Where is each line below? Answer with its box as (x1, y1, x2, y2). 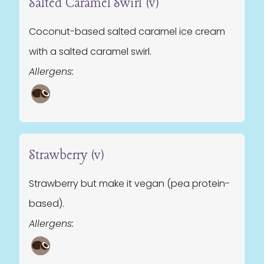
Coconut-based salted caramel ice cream (29, 25, 225, 38)
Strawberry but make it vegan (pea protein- (29, 177, 230, 190)
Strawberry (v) (29, 147, 104, 164)
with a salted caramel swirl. (29, 45, 151, 58)
